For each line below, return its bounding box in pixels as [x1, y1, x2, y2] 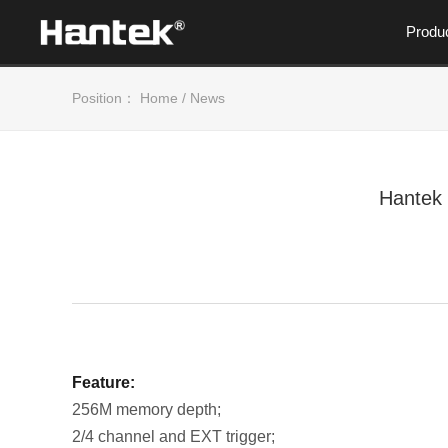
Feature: [72, 374, 135, 391]
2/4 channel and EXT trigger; [72, 428, 275, 445]
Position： [72, 90, 136, 106]
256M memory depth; [72, 401, 221, 418]
